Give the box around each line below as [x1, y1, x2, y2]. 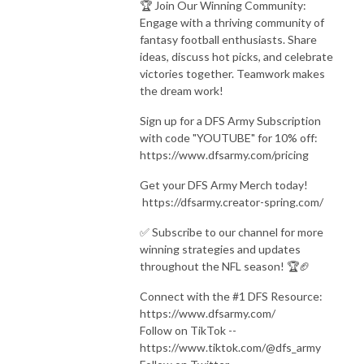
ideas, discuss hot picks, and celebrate [140, 49, 333, 63]
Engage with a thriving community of [140, 15, 324, 29]
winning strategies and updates [140, 241, 301, 256]
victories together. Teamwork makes [140, 66, 325, 80]
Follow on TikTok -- [140, 323, 236, 337]
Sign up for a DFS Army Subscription [140, 113, 321, 128]
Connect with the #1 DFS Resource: [140, 288, 323, 303]
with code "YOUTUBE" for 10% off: [140, 130, 320, 145]
